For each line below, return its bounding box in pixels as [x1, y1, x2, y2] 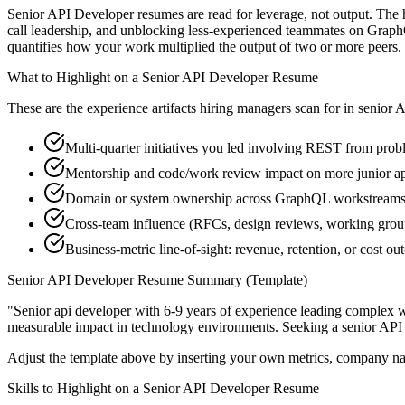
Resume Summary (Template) [134, 272, 307, 288]
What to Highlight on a [7, 70, 142, 86]
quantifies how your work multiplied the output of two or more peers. [7, 39, 401, 55]
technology [131, 319, 194, 335]
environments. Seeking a [194, 319, 342, 335]
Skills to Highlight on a [7, 381, 143, 397]
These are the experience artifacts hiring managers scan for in [7, 100, 354, 117]
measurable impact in [7, 319, 131, 335]
